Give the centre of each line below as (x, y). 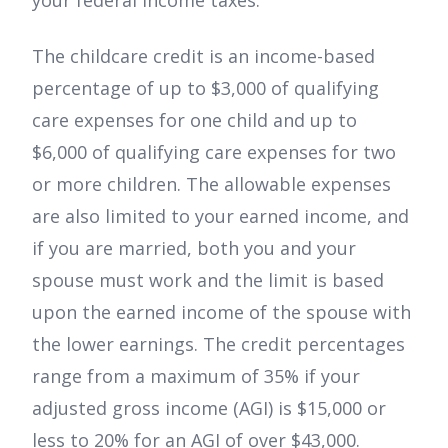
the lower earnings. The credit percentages (218, 344)
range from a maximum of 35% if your (196, 376)
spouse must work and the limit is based (208, 280)
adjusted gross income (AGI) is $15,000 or (209, 408)
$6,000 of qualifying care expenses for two (214, 152)
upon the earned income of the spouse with (221, 312)
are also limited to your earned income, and (220, 216)
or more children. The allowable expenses (211, 184)
